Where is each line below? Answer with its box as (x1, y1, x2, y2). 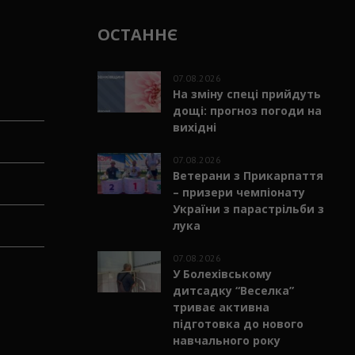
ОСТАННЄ (97, 23, 177, 45)
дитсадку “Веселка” (172, 282, 294, 298)
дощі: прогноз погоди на (172, 102, 322, 118)
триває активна (172, 299, 269, 315)
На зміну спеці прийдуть (172, 86, 321, 101)
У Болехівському (172, 265, 272, 281)
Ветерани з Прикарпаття (172, 167, 323, 183)
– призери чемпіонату (172, 184, 305, 200)
